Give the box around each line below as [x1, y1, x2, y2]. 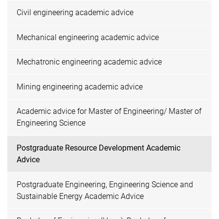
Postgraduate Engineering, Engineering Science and [17, 179, 194, 189]
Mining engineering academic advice [17, 82, 143, 91]
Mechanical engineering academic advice [17, 32, 159, 42]
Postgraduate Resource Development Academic [17, 143, 181, 153]
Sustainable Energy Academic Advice [17, 191, 144, 201]
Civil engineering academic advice [17, 7, 134, 17]
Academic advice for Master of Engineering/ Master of [17, 107, 202, 116]
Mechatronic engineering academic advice [17, 57, 162, 67]
